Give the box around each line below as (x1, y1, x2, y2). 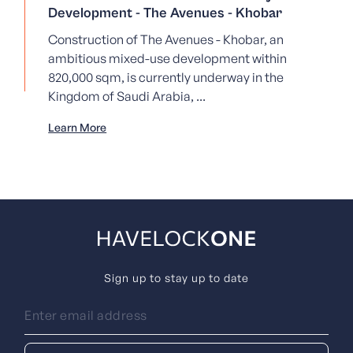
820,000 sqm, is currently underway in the (48, 69, 284, 85)
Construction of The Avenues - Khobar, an (48, 31, 284, 47)
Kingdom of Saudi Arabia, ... (48, 87, 206, 104)
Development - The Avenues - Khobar (48, 4, 283, 21)
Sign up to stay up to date (104, 270, 249, 284)
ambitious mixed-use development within (48, 50, 288, 66)
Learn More (48, 120, 107, 134)
